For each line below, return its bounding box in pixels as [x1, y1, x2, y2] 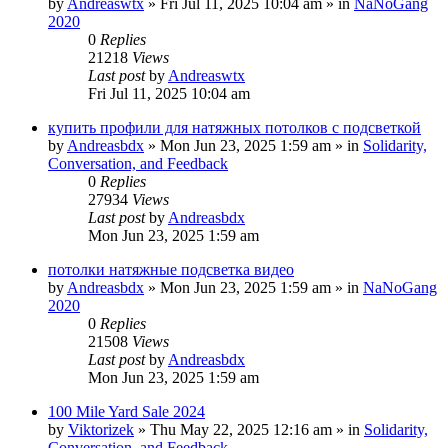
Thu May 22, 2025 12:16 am [150, 420, 332, 438]
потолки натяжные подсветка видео [48, 260, 294, 278]
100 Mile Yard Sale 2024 [48, 402, 205, 420]
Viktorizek [68, 420, 134, 438]
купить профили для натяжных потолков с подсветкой [48, 118, 421, 136]
